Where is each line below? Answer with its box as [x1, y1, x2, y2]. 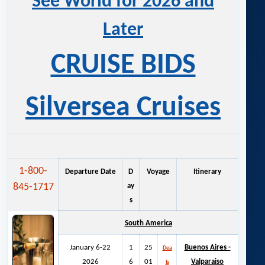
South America [124, 219, 172, 228]
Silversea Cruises [25, 94, 221, 123]
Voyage [146, 168, 170, 176]
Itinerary [193, 168, 221, 176]
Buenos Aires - [184, 244, 231, 252]
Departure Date [64, 168, 116, 176]
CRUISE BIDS [50, 51, 196, 80]
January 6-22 [70, 244, 111, 252]
